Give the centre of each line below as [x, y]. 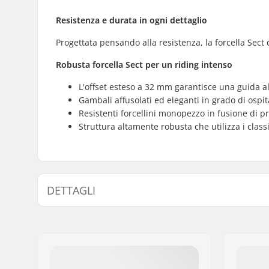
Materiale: [85, 252]
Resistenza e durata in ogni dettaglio [131, 20]
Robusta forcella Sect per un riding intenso [144, 64]
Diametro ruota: [97, 235]
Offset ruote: [90, 219]
